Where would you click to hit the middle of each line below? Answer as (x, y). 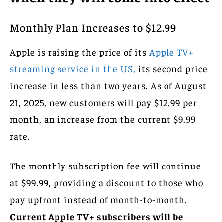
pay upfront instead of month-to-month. (99, 199)
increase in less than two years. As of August (108, 85)
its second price (173, 68)
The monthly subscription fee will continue (106, 165)
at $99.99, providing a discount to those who (107, 182)
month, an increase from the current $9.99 (103, 119)
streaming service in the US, (74, 68)
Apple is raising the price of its (80, 51)
